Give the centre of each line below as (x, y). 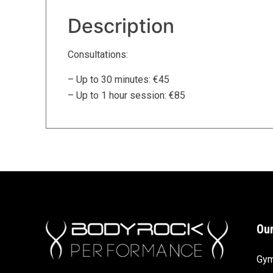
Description (121, 26)
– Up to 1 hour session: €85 (127, 95)
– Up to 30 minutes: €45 (119, 79)
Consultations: (98, 54)
